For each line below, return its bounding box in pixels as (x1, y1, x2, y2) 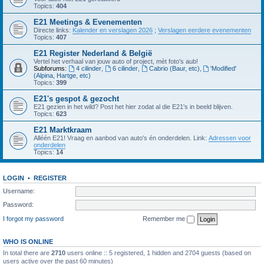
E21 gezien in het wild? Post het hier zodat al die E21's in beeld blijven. (34, 103, 233, 110)
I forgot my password (3, 214, 64, 222)
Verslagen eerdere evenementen (158, 27, 251, 34)
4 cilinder (75, 65, 101, 72)
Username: (3, 187, 35, 194)
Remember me (143, 214, 187, 222)
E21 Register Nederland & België (34, 49, 152, 58)
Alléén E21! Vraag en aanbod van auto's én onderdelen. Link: (34, 134, 209, 141)
